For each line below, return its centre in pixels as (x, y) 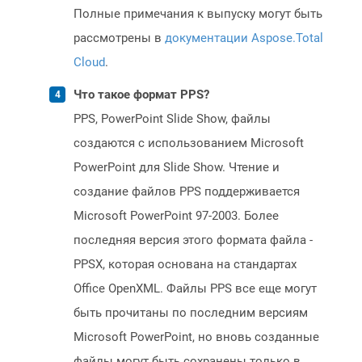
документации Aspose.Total (244, 38)
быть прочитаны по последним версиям (191, 313)
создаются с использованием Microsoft (189, 143)
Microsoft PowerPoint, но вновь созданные (196, 337)
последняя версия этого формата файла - (193, 240)
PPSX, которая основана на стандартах (185, 265)
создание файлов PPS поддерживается (187, 192)
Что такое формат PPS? (141, 95)
